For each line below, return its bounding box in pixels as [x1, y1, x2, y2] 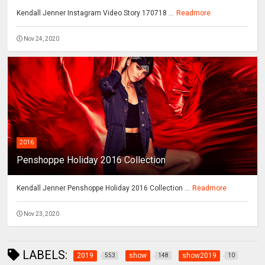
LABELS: [20, 248, 68, 263]
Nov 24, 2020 [24, 35, 60, 43]
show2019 [182, 251, 217, 260]
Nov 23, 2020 [24, 211, 60, 218]
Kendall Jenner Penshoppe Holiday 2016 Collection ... [17, 184, 190, 193]
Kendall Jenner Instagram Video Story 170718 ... [17, 9, 174, 18]
